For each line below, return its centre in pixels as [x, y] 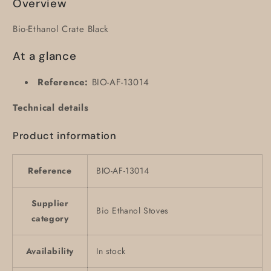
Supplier [50, 204]
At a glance [45, 56]
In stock [111, 251]
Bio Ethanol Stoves [132, 211]
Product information [65, 135]
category [50, 219]
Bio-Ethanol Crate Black [61, 29]
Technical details [51, 107]
